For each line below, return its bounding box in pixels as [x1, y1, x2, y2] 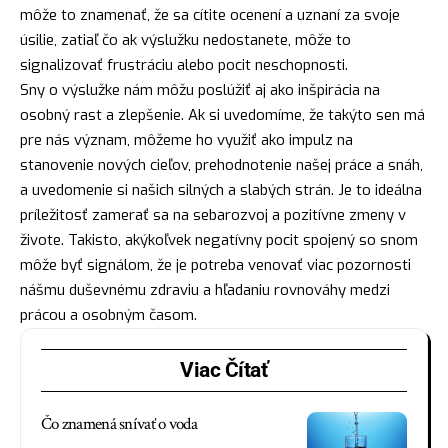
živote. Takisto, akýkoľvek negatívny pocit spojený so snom [20, 229, 418, 250]
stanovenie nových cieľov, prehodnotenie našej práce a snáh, [20, 154, 423, 175]
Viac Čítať [180, 357, 268, 382]
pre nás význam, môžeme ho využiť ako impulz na [20, 129, 353, 150]
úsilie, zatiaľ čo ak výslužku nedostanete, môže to [20, 29, 351, 50]
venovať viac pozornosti [244, 254, 411, 275]
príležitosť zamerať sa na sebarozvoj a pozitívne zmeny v [20, 204, 406, 225]
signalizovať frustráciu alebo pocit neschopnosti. [20, 54, 348, 75]
